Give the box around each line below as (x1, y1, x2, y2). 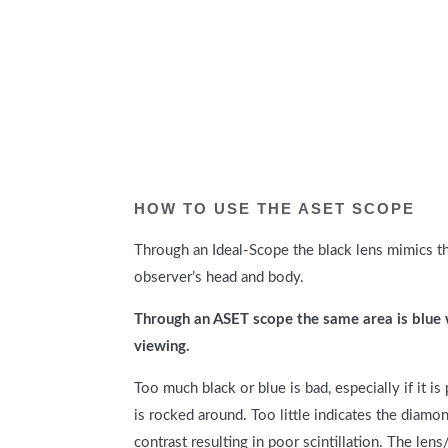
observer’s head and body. (134, 269, 305, 285)
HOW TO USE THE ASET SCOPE (134, 199, 416, 217)
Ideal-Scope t (212, 242, 299, 258)
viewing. (134, 338, 191, 354)
